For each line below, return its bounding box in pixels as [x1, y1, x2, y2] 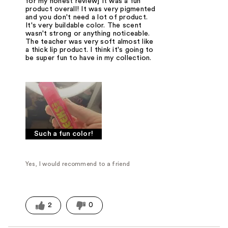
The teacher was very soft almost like [25, 38, 154, 45]
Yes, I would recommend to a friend [25, 160, 130, 167]
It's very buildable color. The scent [25, 21, 142, 29]
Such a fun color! [34, 130, 94, 137]
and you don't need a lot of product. [25, 13, 148, 21]
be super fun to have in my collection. [25, 54, 152, 62]
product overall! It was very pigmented [25, 5, 156, 13]
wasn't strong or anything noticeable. [25, 30, 150, 37]
